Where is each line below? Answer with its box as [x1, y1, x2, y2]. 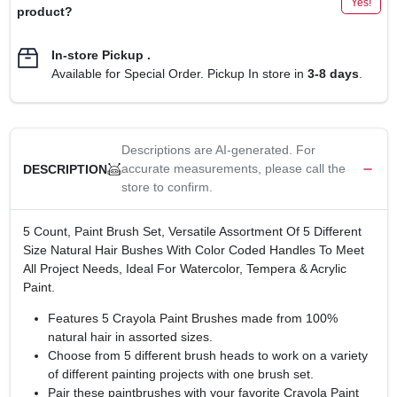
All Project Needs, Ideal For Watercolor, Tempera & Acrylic [22, 261, 346, 276]
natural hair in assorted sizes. [47, 330, 213, 344]
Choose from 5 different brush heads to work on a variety [47, 348, 368, 362]
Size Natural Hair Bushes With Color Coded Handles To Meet [22, 243, 364, 257]
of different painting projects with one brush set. [47, 367, 314, 381]
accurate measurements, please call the [121, 161, 346, 175]
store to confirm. [121, 180, 213, 194]
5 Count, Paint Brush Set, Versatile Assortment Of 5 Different [22, 224, 362, 238]
